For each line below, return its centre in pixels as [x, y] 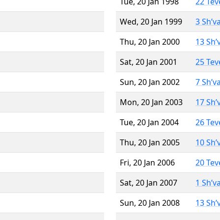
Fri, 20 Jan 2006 [147, 162]
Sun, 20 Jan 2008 [150, 203]
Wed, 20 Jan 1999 [151, 21]
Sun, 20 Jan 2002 [150, 82]
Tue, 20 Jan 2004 [149, 122]
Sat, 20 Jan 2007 [149, 182]
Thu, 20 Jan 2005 [150, 142]
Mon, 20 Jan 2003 [151, 102]
